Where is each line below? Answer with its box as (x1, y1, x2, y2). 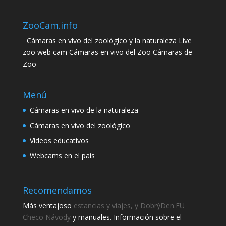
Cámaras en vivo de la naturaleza (29, 105, 138, 115)
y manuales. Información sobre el (70, 212, 182, 222)
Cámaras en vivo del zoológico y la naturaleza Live (26, 35, 192, 45)
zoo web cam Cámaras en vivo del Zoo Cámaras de (22, 47, 192, 57)
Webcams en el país (29, 150, 95, 160)
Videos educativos (29, 135, 89, 145)
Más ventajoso (22, 201, 74, 211)
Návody (45, 212, 71, 222)
